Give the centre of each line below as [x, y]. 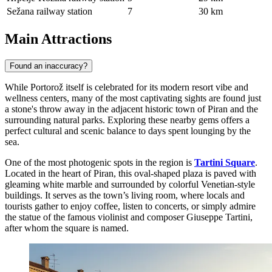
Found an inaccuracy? [49, 66]
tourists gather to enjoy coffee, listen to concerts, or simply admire [130, 206]
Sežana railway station [49, 11]
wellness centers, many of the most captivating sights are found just [133, 98]
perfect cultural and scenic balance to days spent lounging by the [128, 131]
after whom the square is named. [67, 228]
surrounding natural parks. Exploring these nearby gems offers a [127, 120]
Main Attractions [58, 39]
